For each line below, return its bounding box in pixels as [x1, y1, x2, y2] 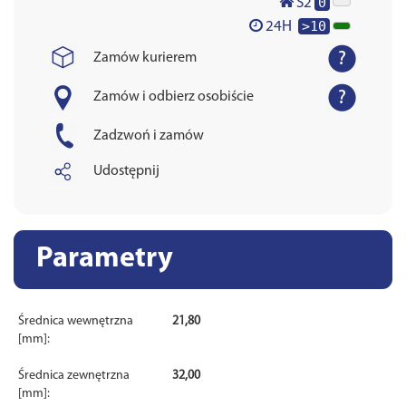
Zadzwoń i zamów [93, 128, 204, 143]
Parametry [36, 244, 173, 274]
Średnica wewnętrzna [18, 314, 133, 328]
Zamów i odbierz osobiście [93, 89, 254, 104]
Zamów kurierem [93, 50, 197, 65]
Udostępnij [93, 163, 159, 179]
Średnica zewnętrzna [18, 368, 130, 382]
